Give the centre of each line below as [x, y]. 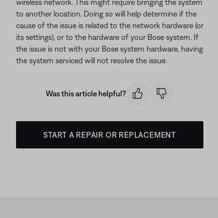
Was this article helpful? [86, 94]
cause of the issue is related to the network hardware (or [110, 25]
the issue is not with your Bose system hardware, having [109, 49]
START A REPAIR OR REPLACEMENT [110, 135]
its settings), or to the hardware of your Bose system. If [107, 37]
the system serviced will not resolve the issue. [91, 60]
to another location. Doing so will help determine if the [106, 14]
